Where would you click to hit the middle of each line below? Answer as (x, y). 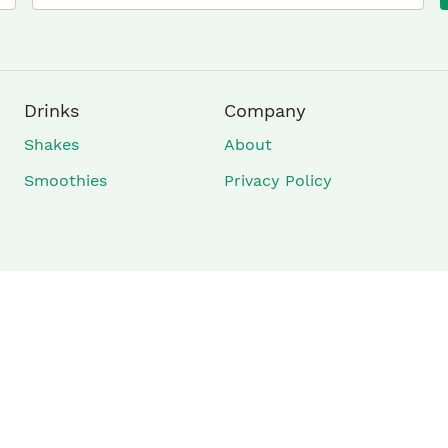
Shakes (51, 144)
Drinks (51, 110)
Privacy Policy (277, 180)
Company (264, 110)
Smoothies (65, 180)
